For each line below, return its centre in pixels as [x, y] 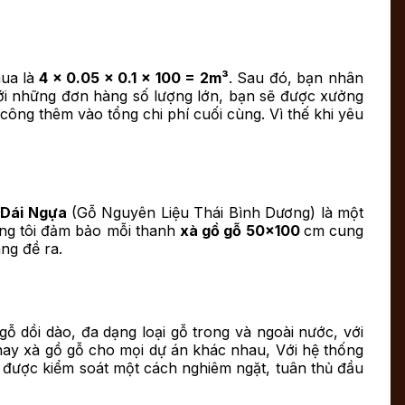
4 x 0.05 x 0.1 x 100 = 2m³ [132, 77]
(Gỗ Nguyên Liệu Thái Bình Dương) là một [215, 212]
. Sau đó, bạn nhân [296, 77]
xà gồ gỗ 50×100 [241, 230]
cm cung [334, 230]
